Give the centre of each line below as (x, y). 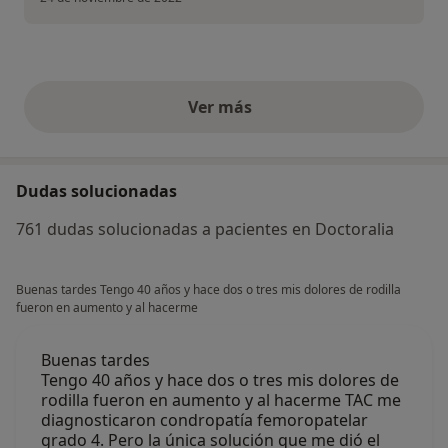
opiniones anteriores (305, 117)
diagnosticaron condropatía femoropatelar (204, 420)
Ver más (224, 107)
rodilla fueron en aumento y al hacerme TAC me (221, 400)
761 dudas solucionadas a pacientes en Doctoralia (205, 229)
